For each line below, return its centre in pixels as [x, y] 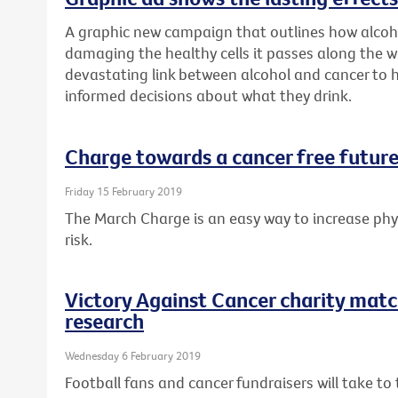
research [104, 321]
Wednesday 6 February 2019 [133, 356]
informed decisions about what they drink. [208, 96]
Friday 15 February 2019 [123, 191]
